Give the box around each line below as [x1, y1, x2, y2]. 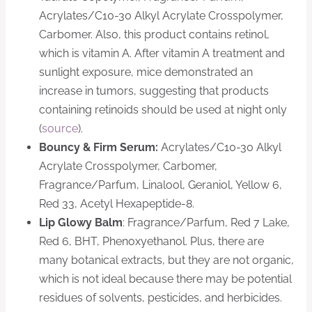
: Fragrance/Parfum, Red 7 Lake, [123, 216, 290, 230]
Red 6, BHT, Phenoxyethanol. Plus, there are [39, 235, 264, 249]
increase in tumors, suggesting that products [39, 84, 269, 98]
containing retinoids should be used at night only [39, 103, 287, 117]
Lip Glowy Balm [39, 216, 123, 230]
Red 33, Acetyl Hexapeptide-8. [39, 197, 194, 211]
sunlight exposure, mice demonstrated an [39, 65, 253, 79]
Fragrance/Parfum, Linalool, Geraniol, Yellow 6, [39, 178, 282, 192]
